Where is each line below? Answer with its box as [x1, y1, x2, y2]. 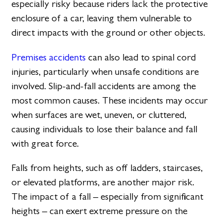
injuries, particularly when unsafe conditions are [11, 65, 199, 77]
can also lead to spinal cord [86, 51, 196, 63]
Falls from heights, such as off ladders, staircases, [11, 162, 203, 173]
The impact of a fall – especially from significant [11, 190, 204, 202]
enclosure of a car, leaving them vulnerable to [11, 12, 192, 24]
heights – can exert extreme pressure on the [11, 205, 188, 217]
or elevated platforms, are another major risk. [11, 176, 195, 188]
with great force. [11, 137, 79, 149]
